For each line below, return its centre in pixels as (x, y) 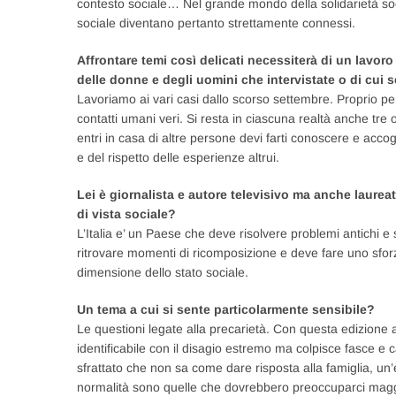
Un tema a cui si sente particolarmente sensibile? (226, 309)
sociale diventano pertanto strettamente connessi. (216, 23)
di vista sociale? (126, 214)
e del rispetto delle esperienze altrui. (178, 157)
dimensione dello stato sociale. (163, 272)
